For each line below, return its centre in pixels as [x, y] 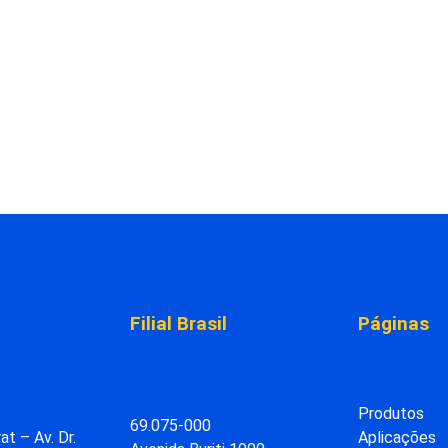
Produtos [391, 414]
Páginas [393, 323]
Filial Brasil [178, 323]
